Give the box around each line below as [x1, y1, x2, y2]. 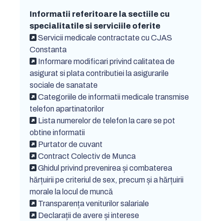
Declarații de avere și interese [38, 211, 139, 220]
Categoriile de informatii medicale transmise [38, 93, 189, 101]
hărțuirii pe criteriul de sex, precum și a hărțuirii [30, 176, 184, 184]
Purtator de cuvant [38, 140, 103, 148]
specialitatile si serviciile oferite [30, 22, 160, 30]
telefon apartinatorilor [30, 105, 104, 113]
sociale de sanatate [30, 81, 98, 89]
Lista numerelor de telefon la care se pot [38, 116, 175, 125]
